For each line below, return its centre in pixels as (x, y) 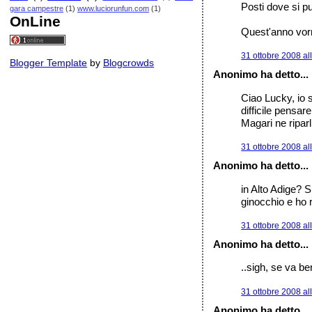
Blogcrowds (128, 63)
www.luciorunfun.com (113, 8)
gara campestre (37, 8)
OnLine (35, 21)
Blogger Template (48, 63)
